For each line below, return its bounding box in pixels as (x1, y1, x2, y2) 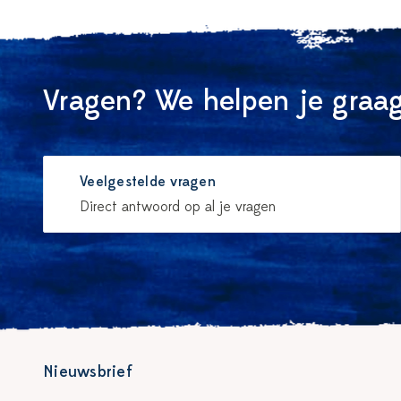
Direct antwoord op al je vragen (80, 198, 276, 216)
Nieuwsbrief (43, 362, 132, 382)
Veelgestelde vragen (80, 173, 216, 191)
